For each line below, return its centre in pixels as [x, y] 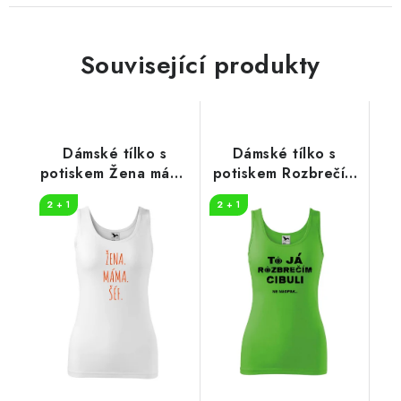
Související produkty [200, 64]
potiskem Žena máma [115, 173]
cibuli [284, 192]
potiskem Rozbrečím [284, 173]
